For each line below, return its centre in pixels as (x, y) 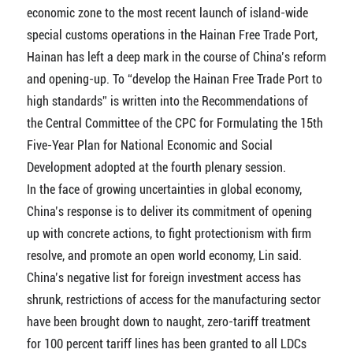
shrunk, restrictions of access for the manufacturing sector (173, 299)
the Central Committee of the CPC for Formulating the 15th (175, 123)
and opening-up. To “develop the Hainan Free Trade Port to (174, 79)
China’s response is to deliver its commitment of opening (169, 211)
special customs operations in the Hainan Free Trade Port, (172, 35)
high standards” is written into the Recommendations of (167, 101)
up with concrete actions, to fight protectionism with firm (169, 233)
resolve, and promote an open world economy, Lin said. (164, 255)
